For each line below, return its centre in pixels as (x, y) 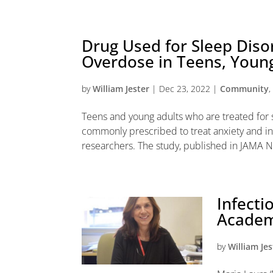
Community (245, 89)
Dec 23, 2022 (185, 89)
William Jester (121, 89)
